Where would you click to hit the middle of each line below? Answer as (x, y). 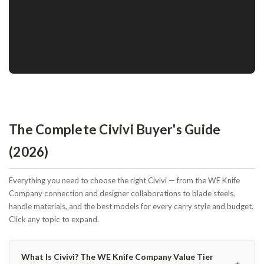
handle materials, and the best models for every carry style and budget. (131, 206)
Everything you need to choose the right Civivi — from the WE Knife (124, 180)
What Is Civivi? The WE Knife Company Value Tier (117, 256)
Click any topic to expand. (54, 219)
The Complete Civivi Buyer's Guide (115, 129)
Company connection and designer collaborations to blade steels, (122, 193)
